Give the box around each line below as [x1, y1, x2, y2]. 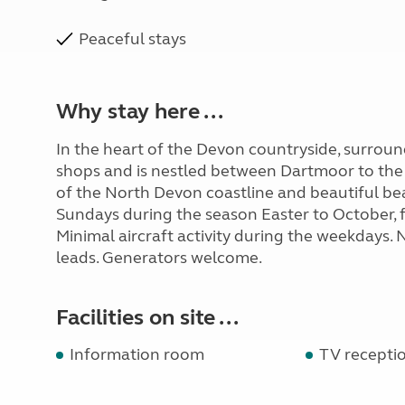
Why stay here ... [56, 99, 223, 125]
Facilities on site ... [56, 305, 239, 331]
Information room [70, 344, 204, 364]
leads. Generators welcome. [56, 248, 262, 268]
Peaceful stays [79, 29, 186, 49]
